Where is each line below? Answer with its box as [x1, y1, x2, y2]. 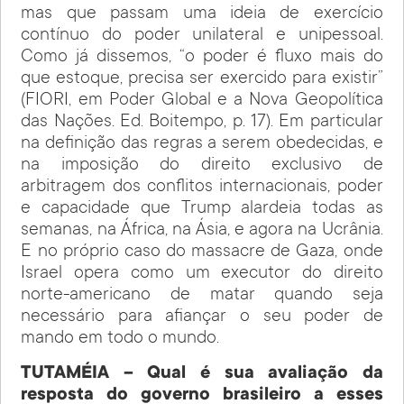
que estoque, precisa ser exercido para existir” [21, 69, 383, 90]
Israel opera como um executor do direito [21, 264, 383, 285]
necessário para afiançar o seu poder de [21, 308, 383, 328]
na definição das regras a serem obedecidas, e [21, 134, 383, 155]
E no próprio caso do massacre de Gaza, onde [21, 243, 383, 263]
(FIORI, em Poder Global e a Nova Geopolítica [21, 91, 383, 112]
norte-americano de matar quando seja [21, 286, 383, 307]
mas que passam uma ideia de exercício [21, 5, 383, 25]
